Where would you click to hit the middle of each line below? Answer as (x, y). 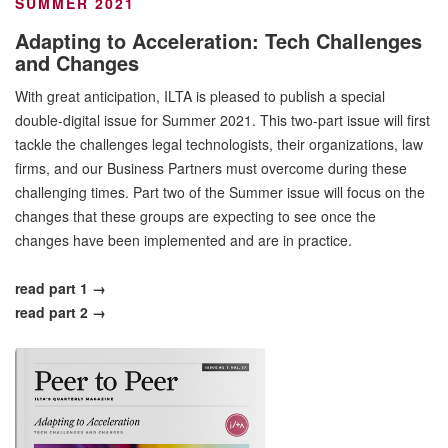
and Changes (77, 62)
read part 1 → (60, 287)
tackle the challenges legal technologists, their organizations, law (219, 143)
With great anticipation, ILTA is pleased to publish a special (200, 95)
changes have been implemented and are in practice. (183, 239)
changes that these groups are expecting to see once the (195, 215)
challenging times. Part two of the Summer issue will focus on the (220, 191)
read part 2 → (60, 311)
